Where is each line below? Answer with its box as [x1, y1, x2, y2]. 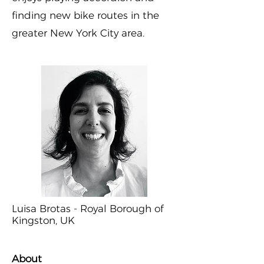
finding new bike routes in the [12, 9, 159, 21]
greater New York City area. [12, 27, 144, 39]
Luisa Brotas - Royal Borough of [12, 203, 164, 214]
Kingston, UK [12, 214, 75, 226]
